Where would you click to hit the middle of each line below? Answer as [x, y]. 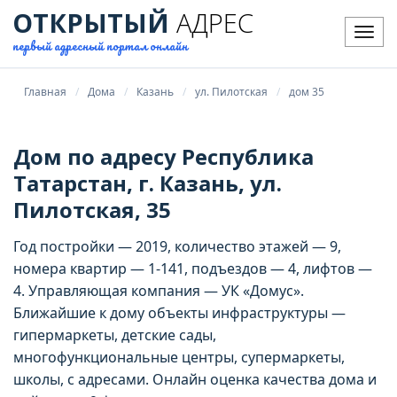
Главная [45, 92]
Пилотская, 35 [92, 210]
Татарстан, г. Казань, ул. [148, 183]
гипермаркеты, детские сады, [115, 335]
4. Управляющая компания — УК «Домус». [159, 291]
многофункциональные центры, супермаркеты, [179, 357]
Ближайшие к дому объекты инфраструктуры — [179, 313]
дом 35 [307, 92]
